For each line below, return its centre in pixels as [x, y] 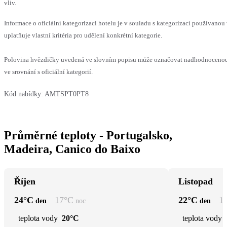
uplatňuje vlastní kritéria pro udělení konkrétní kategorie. [83, 35]
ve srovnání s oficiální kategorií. [48, 71]
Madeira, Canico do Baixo [72, 149]
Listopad [196, 181]
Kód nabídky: [24, 94]
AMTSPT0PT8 [67, 94]
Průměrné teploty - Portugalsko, [88, 135]
